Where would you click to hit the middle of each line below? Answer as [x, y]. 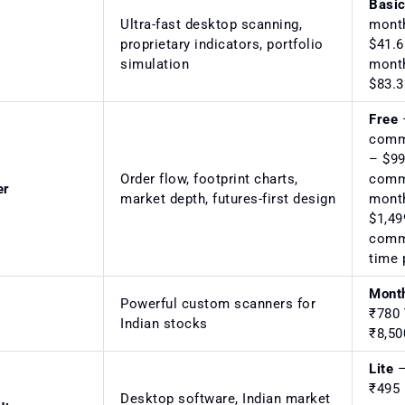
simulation [155, 64]
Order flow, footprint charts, [209, 179]
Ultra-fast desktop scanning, [211, 24]
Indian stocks [164, 323]
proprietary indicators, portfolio [222, 44]
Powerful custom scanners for [218, 303]
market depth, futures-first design [228, 198]
